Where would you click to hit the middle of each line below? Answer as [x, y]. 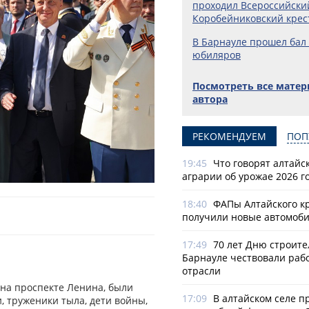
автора [210, 99]
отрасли [201, 271]
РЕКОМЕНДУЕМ [229, 136]
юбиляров [217, 55]
